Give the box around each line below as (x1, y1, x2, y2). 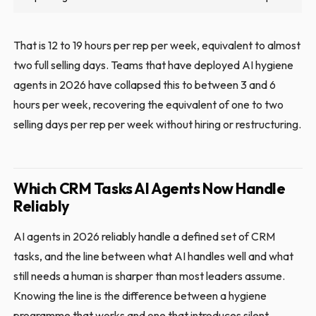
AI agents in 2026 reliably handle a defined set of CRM (13, 229, 276, 243)
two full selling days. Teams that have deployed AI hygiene (13, 57, 294, 72)
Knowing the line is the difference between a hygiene (13, 288, 267, 303)
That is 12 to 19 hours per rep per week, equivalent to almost (13, 37, 301, 52)
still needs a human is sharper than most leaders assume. (13, 268, 286, 283)
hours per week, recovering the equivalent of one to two (13, 97, 284, 111)
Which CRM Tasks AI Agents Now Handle (13, 178, 286, 198)
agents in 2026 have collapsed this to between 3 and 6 (13, 77, 276, 92)
